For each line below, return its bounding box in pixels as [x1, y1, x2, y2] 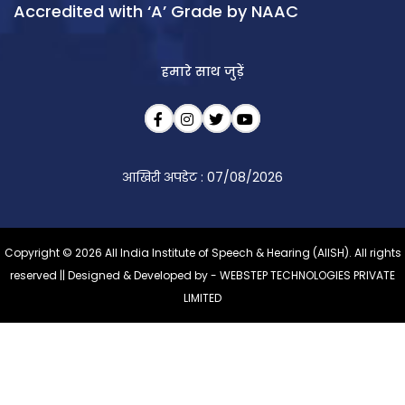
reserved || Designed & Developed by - [10, 268, 220, 284]
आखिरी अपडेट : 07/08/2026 [122, 168, 283, 187]
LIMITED [184, 290, 221, 306]
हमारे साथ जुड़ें [161, 62, 244, 81]
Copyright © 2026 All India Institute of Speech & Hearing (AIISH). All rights [4, 245, 401, 261]
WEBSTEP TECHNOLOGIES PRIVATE [220, 268, 395, 284]
